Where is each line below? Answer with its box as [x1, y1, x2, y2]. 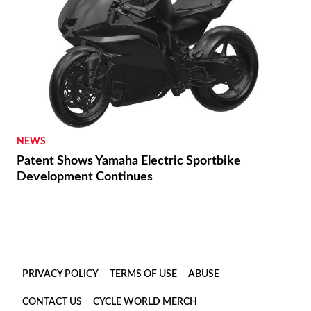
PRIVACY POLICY [22, 269, 99, 279]
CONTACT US [22, 296, 82, 307]
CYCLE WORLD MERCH [93, 296, 197, 307]
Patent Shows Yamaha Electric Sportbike [17, 154, 241, 167]
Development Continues [17, 170, 153, 183]
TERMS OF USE [110, 269, 177, 279]
